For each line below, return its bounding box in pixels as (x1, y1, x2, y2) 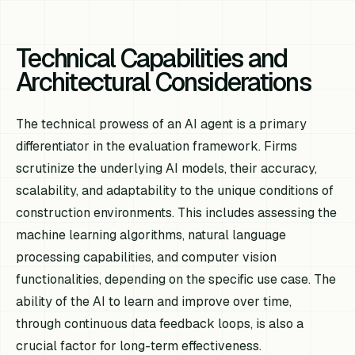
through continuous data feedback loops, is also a (16, 315, 304, 332)
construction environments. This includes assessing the (16, 204, 338, 221)
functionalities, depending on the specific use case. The (16, 270, 337, 288)
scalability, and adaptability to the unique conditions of (16, 181, 334, 199)
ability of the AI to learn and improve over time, (16, 292, 292, 310)
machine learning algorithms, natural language (16, 226, 287, 243)
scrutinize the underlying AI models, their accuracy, (16, 159, 318, 177)
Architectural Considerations (16, 65, 311, 98)
